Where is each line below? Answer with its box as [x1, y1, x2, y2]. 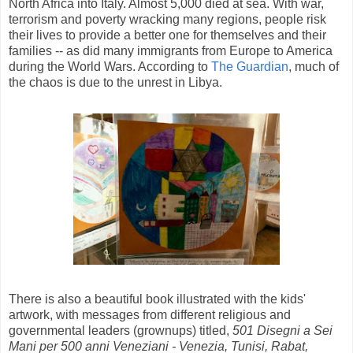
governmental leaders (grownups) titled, [9, 324, 232, 338]
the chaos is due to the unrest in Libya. [9, 76, 222, 90]
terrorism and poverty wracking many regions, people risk [9, 13, 326, 27]
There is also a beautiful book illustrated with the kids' [9, 292, 306, 307]
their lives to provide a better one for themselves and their [9, 28, 326, 43]
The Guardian [211, 60, 288, 74]
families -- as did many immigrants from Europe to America [9, 44, 333, 58]
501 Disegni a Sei [232, 324, 333, 338]
